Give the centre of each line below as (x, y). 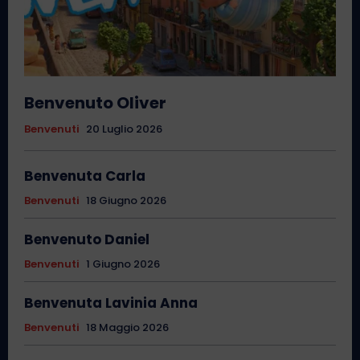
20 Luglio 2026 (124, 129)
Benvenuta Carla (85, 176)
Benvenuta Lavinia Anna (111, 303)
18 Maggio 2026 (127, 328)
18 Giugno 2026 (126, 201)
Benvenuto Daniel (87, 240)
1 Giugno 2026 (123, 264)
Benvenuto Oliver (95, 103)
